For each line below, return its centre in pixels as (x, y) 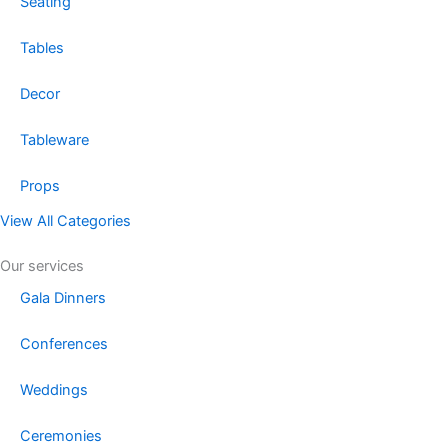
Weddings (54, 390)
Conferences (64, 344)
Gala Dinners (63, 298)
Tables (42, 48)
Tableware (54, 140)
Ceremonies (61, 436)
